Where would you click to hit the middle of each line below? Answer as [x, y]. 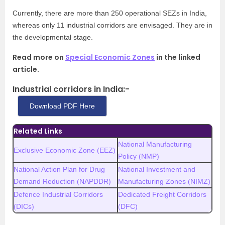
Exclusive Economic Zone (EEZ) [65, 150]
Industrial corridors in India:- [71, 89]
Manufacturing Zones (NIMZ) [164, 182]
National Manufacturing [155, 144]
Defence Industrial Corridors [58, 195]
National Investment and [157, 170]
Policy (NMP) [139, 156]
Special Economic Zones [110, 58]
